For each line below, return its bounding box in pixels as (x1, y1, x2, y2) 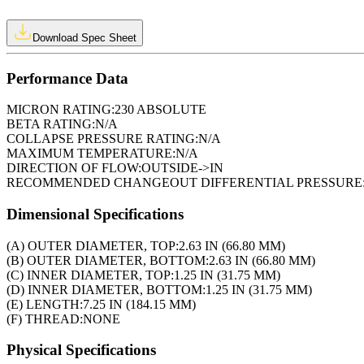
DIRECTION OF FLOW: (6, 161, 141, 175)
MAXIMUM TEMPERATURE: (6, 146, 175, 161)
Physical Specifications (6, 341, 156, 359)
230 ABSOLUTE (115, 102, 206, 117)
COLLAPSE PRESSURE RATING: (6, 132, 198, 146)
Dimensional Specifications (6, 205, 184, 223)
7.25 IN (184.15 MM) (83, 297, 196, 311)
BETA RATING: (6, 117, 95, 132)
